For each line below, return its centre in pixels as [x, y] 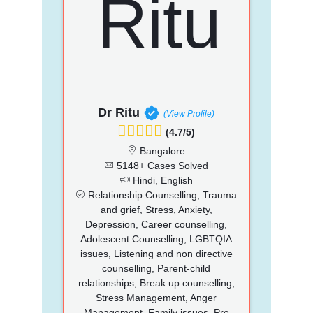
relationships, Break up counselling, [156, 283]
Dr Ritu [119, 112]
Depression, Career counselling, [156, 224]
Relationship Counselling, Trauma [161, 195]
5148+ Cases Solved [161, 165]
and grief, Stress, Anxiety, [156, 209]
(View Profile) [189, 114]
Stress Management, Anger [156, 297]
